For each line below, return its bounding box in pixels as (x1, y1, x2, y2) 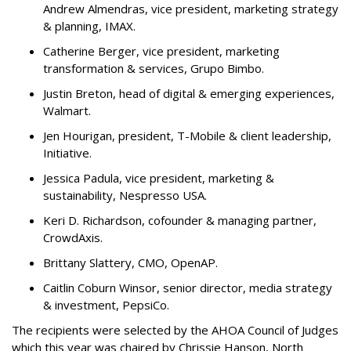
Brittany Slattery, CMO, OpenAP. (43, 254, 224, 270)
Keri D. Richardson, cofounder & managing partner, (43, 212, 317, 228)
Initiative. (43, 144, 110, 161)
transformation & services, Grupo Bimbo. (43, 60, 277, 76)
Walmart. (43, 102, 97, 118)
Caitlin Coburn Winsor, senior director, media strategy (43, 279, 332, 295)
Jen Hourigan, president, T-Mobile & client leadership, (43, 127, 331, 143)
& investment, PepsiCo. (43, 296, 172, 313)
